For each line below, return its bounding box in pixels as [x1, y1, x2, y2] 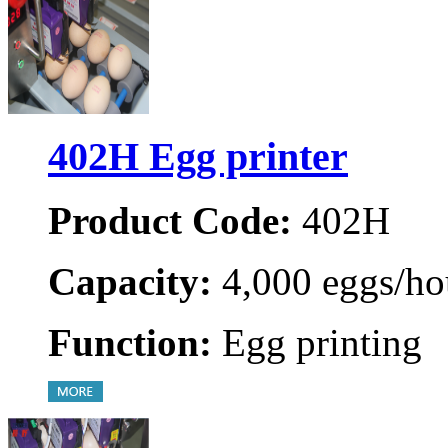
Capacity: [48, 260, 212, 304]
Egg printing [212, 321, 422, 365]
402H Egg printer [48, 133, 348, 179]
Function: [48, 321, 212, 365]
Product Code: [48, 199, 292, 243]
